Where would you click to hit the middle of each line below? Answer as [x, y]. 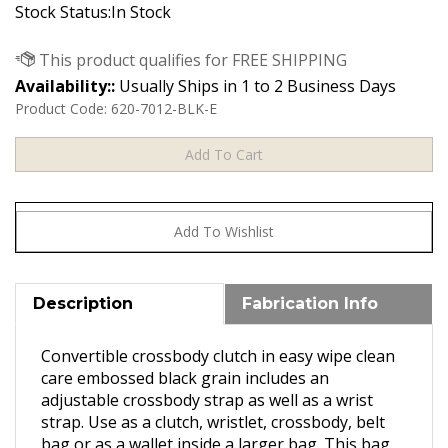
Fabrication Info [310, 305]
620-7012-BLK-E [164, 108]
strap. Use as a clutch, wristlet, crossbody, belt [213, 424]
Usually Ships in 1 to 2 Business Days [255, 86]
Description [83, 305]
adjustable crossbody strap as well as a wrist [207, 402]
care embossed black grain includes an [185, 380]
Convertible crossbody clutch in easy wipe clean [218, 358]
